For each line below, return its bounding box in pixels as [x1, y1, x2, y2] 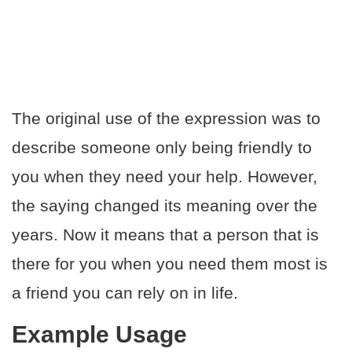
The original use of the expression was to [12, 109, 321, 128]
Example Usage [12, 321, 187, 348]
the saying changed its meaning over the [12, 196, 317, 215]
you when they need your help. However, [12, 167, 317, 186]
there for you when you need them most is [12, 255, 328, 273]
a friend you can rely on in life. [12, 284, 238, 302]
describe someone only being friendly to [12, 138, 312, 157]
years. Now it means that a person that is [12, 225, 319, 244]
